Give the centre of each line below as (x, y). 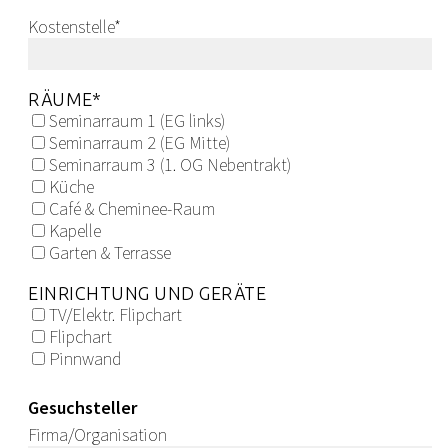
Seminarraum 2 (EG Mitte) (139, 143)
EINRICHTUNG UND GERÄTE (147, 293)
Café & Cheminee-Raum (132, 209)
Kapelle (75, 231)
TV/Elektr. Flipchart (115, 315)
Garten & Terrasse (110, 253)
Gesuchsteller (82, 408)
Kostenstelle (71, 27)
